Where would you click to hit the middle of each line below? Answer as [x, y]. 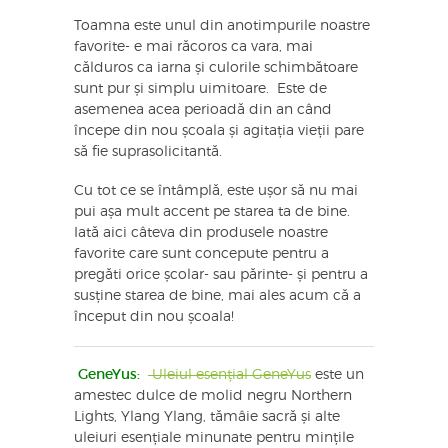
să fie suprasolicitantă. [148, 151]
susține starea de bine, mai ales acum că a [217, 295]
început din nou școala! [154, 316]
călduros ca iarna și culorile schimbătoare [216, 67]
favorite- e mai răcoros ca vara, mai [193, 46]
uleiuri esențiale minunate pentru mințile [214, 437]
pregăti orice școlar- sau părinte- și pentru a [221, 274]
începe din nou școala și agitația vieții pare [219, 130]
